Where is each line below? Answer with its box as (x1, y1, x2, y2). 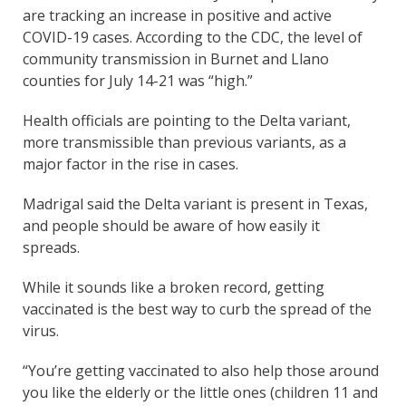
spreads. (23, 237, 83, 257)
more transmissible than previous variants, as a (23, 131, 346, 152)
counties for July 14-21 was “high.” (23, 70, 253, 91)
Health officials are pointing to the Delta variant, (23, 110, 351, 130)
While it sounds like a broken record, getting (23, 276, 324, 297)
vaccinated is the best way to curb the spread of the (23, 298, 372, 319)
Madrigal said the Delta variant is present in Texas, (23, 193, 368, 214)
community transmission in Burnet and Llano (23, 48, 329, 69)
